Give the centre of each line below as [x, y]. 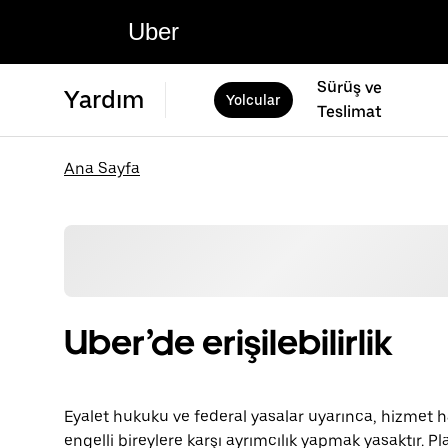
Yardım [104, 99]
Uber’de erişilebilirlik [228, 343]
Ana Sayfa [102, 168]
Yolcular [253, 100]
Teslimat [349, 111]
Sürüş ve [349, 87]
